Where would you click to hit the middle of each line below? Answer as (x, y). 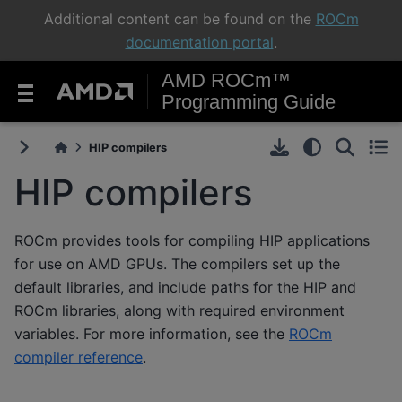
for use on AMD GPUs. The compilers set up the (177, 263)
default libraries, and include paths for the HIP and (185, 287)
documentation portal (199, 42)
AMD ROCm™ (227, 80)
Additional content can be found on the (179, 19)
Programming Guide (249, 102)
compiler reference (79, 357)
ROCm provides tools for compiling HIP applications (192, 240)
